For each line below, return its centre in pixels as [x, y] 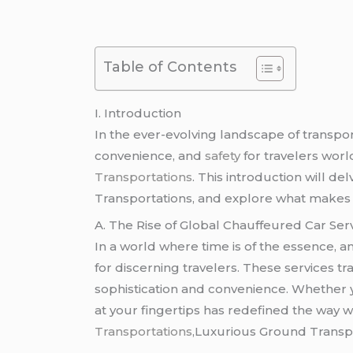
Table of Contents [170, 67]
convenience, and [150, 155]
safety [223, 155]
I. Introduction [138, 113]
